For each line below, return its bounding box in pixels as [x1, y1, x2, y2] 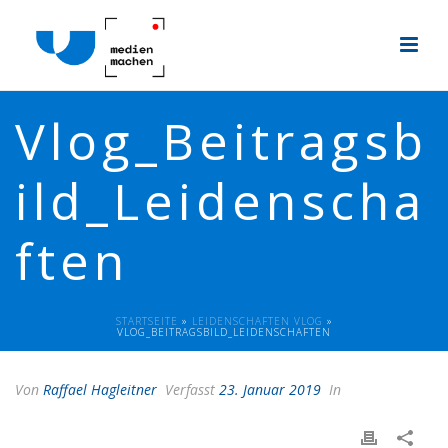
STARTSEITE [115, 314, 178, 328]
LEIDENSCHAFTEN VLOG [191, 314, 323, 328]
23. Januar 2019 [219, 380, 321, 399]
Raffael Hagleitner [43, 380, 157, 399]
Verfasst [161, 380, 219, 399]
